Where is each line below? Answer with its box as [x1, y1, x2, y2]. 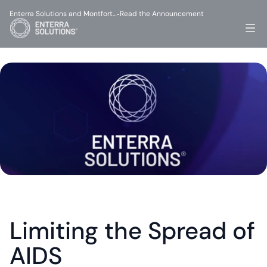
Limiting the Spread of [10, 215, 255, 246]
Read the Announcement [120, 9, 204, 18]
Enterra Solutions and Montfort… [10, 9, 117, 18]
